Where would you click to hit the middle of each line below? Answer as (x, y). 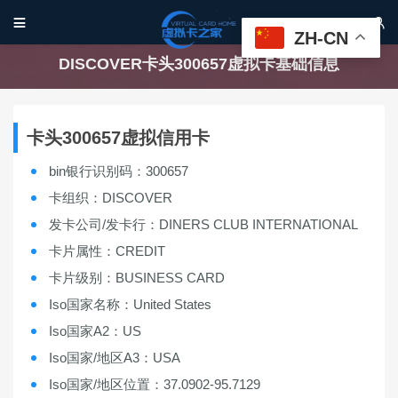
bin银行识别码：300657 (119, 171)
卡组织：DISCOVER (111, 198)
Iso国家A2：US (95, 331)
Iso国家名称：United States (130, 304)
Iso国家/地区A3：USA (115, 358)
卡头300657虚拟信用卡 (118, 138)
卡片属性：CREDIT (107, 251)
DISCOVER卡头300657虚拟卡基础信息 (199, 64)
